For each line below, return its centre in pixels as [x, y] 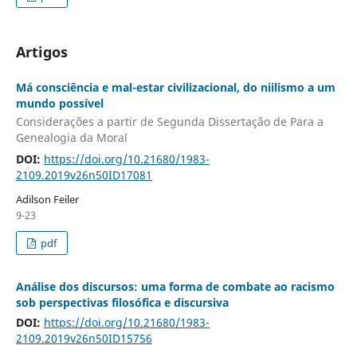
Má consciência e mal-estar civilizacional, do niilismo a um [175, 87]
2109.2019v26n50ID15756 [84, 339]
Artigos [41, 51]
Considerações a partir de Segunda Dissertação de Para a [169, 122]
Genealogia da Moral [71, 138]
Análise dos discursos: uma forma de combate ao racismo [175, 287]
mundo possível [59, 103]
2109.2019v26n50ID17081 [84, 175]
